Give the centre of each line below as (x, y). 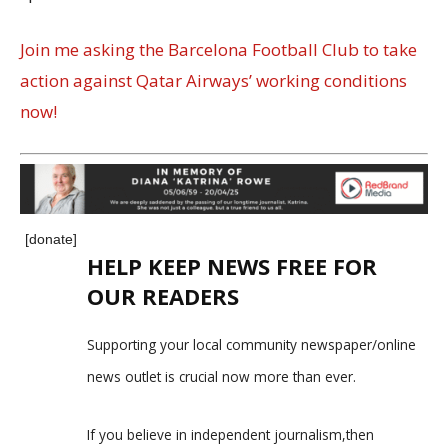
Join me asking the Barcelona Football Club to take (218, 50)
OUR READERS (163, 295)
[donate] (51, 238)
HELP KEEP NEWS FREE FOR (232, 265)
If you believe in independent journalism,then (230, 434)
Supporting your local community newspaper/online (251, 344)
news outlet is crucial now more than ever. (221, 376)
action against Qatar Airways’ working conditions (213, 81)
